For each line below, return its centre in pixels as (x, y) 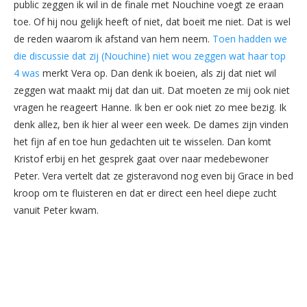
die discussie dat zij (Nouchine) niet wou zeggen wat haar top (150, 56)
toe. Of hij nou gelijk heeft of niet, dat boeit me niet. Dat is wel (152, 22)
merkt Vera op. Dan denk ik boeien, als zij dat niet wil (158, 73)
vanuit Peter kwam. (56, 210)
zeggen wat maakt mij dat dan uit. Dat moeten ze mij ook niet (152, 90)
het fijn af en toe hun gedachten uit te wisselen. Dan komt (143, 142)
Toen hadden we (250, 39)
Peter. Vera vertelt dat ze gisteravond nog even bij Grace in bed (153, 176)
